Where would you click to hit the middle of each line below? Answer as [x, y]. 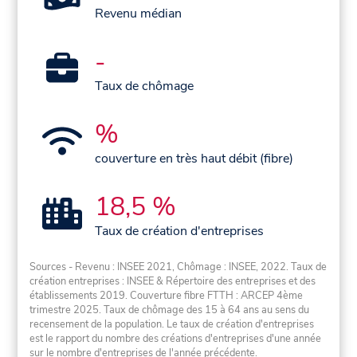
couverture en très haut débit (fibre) [194, 159]
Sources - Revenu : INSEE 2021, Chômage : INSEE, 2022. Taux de [178, 267]
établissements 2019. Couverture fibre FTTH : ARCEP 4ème [167, 296]
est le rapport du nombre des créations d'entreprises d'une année [176, 339]
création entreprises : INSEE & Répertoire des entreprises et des [173, 282]
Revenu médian [139, 14]
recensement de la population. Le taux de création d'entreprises [172, 325]
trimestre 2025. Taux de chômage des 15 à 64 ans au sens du [170, 310]
